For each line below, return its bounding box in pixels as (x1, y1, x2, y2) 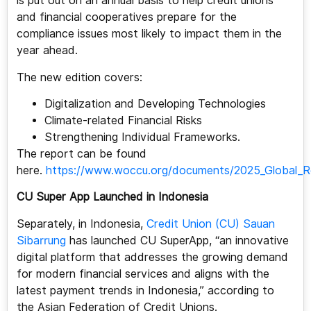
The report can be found (16, 147, 146, 161)
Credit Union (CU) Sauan (146, 217, 275, 230)
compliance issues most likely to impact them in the (16, 27, 282, 41)
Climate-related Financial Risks (44, 114, 202, 128)
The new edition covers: (16, 70, 142, 84)
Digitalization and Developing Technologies (44, 97, 266, 111)
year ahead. (16, 44, 81, 58)
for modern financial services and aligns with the (16, 267, 269, 280)
